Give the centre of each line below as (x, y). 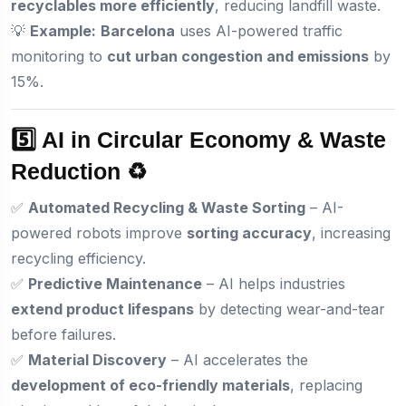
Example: (63, 30)
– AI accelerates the (237, 359)
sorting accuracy (249, 232)
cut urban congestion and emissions (238, 56)
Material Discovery (97, 359)
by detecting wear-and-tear (290, 309)
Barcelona (138, 30)
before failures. (63, 334)
